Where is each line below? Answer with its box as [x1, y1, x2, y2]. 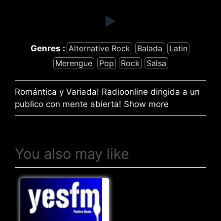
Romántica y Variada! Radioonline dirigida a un [15, 87, 200, 97]
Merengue [55, 58, 92, 69]
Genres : [30, 43, 65, 53]
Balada [137, 43, 162, 54]
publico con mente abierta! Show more [15, 99, 169, 110]
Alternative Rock [68, 43, 130, 54]
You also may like [15, 145, 129, 163]
